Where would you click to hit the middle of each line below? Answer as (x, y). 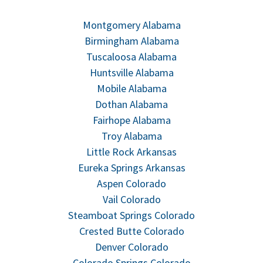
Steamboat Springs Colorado (131, 215)
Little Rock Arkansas (131, 151)
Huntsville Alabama (131, 72)
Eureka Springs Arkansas (131, 167)
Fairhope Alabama (131, 120)
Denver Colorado (131, 247)
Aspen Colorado (131, 183)
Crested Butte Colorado (131, 231)
